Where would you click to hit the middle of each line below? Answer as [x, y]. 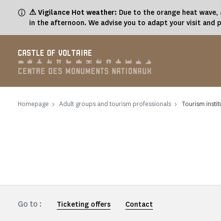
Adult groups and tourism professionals [115, 104]
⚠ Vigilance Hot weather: [73, 13]
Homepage [33, 104]
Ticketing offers [84, 204]
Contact [139, 204]
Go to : [30, 204]
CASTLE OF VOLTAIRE [55, 54]
